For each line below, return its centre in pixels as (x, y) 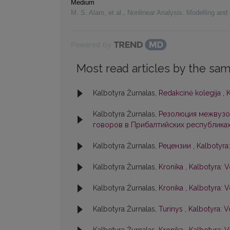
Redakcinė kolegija (191, 93)
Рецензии (176, 146)
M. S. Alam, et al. (97, 13)
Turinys (172, 209)
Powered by (91, 45)
